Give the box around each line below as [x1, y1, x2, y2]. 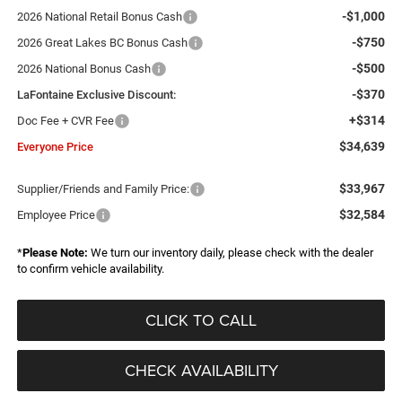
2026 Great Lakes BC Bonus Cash [16, 35, 188, 49]
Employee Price [16, 207, 95, 222]
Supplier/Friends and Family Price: [16, 181, 189, 196]
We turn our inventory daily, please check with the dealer [87, 245, 373, 259]
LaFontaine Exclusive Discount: [16, 87, 176, 101]
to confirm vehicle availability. [16, 261, 164, 275]
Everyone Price [16, 139, 93, 153]
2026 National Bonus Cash [16, 61, 151, 75]
